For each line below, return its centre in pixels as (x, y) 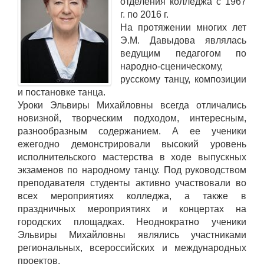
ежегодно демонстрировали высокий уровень (132, 144)
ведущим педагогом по (183, 54)
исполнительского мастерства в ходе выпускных (132, 157)
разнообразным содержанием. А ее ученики (132, 131)
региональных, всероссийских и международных (132, 248)
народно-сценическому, (171, 67)
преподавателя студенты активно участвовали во (132, 183)
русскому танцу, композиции (183, 80)
